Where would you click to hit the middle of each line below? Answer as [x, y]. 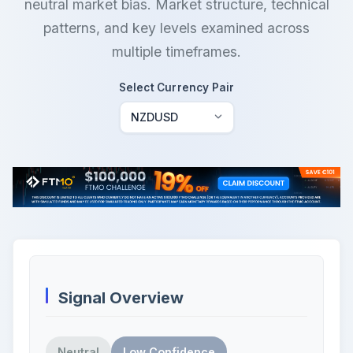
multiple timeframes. [176, 52]
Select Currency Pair [176, 87]
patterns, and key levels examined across [176, 28]
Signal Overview [121, 298]
